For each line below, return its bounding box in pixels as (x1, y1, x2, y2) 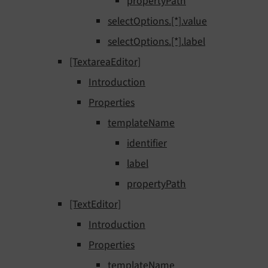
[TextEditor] (69, 197, 121, 212)
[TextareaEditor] (69, 54, 141, 70)
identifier (127, 136, 167, 151)
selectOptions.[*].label (108, 34, 205, 50)
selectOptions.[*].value (108, 14, 207, 29)
